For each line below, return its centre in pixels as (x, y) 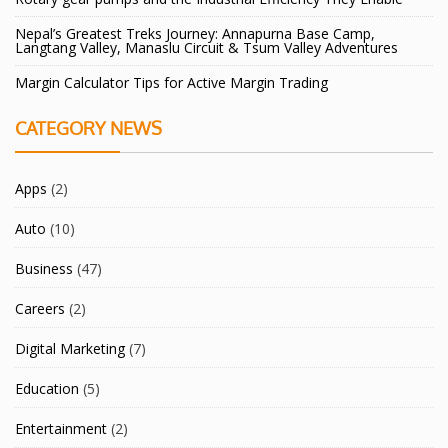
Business (44, 269)
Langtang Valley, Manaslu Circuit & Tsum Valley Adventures (206, 48)
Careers (40, 309)
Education (47, 389)
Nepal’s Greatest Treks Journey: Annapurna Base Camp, (195, 34)
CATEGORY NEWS (88, 128)
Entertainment (61, 429)
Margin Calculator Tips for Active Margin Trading (171, 83)
